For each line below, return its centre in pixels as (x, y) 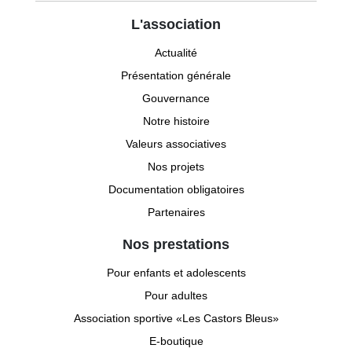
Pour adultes (176, 295)
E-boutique (176, 341)
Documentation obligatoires (176, 189)
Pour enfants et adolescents (176, 272)
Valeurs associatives (176, 143)
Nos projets (176, 166)
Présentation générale (176, 75)
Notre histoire (176, 121)
